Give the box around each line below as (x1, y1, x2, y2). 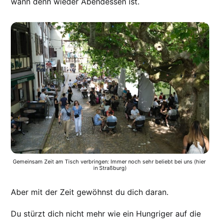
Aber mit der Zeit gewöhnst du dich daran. (11, 187, 169, 197)
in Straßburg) (93, 165, 127, 172)
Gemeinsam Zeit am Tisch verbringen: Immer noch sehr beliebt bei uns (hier (13, 158, 206, 165)
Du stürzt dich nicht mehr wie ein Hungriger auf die (11, 209, 201, 219)
